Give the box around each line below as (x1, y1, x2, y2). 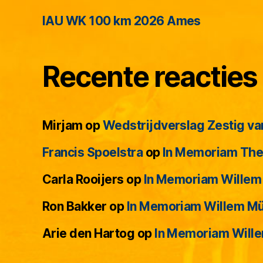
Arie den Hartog (42, 226, 135, 241)
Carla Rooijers (42, 172, 124, 187)
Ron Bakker (42, 199, 107, 214)
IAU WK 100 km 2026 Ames (42, 14, 201, 29)
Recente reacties (42, 59, 258, 95)
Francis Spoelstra (42, 145, 143, 160)
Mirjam (42, 118, 83, 133)
